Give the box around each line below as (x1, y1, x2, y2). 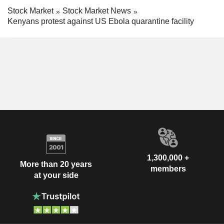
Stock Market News (62, 6, 131, 15)
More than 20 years (20, 159, 92, 168)
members (150, 164, 186, 173)
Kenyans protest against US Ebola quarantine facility (7, 17, 194, 25)
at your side (33, 170, 78, 179)
